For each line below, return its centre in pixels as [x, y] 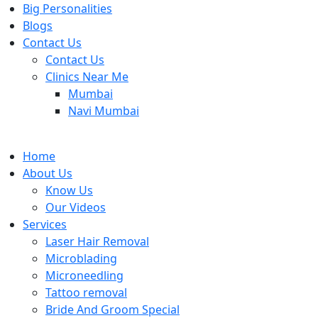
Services [45, 224]
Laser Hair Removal [97, 241]
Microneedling [84, 275]
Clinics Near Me [87, 77]
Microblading [81, 258]
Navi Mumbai [104, 111]
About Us [48, 173]
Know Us [69, 190]
